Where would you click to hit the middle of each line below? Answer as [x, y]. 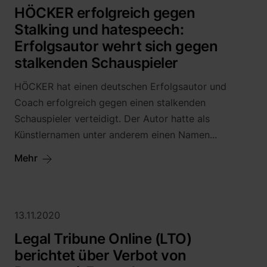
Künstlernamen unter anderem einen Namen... [116, 135]
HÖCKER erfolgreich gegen [105, 13]
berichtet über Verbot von [101, 255]
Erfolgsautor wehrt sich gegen [116, 46]
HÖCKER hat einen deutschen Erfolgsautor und [120, 86]
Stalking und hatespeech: [99, 30]
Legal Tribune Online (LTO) [103, 239]
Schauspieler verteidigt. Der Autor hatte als [112, 119]
